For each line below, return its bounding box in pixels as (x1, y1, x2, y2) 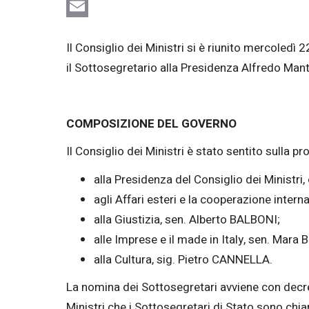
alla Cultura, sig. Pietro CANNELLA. (94, 250, 272, 268)
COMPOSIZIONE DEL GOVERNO (66, 114, 237, 132)
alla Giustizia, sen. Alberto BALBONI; (94, 210, 280, 228)
